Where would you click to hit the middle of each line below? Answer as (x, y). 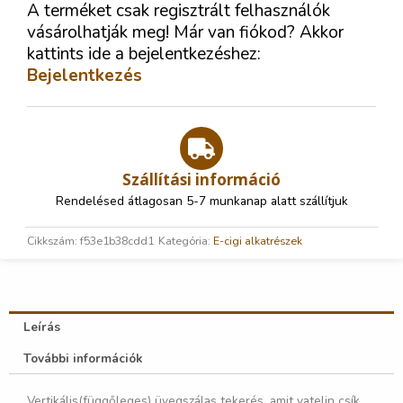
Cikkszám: (54, 241)
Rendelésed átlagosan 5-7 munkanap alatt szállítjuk (201, 201)
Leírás (42, 327)
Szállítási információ (201, 179)
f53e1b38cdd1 (117, 241)
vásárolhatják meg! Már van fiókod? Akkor (185, 32)
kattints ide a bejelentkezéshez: (144, 54)
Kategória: (184, 241)
